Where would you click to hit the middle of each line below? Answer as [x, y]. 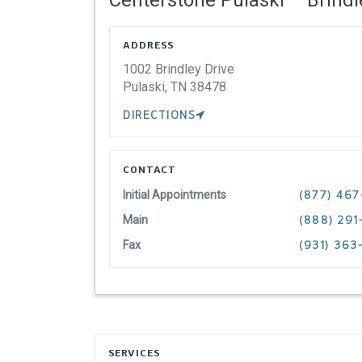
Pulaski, [145, 86]
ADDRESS [148, 44]
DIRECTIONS [159, 115]
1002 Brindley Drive [179, 69]
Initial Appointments [175, 194]
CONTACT [149, 169]
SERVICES [134, 353]
